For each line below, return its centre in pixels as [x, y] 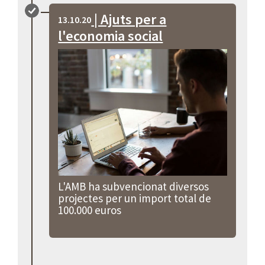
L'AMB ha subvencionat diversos [134, 186]
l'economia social [111, 35]
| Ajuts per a [129, 19]
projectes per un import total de [135, 198]
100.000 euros [90, 210]
